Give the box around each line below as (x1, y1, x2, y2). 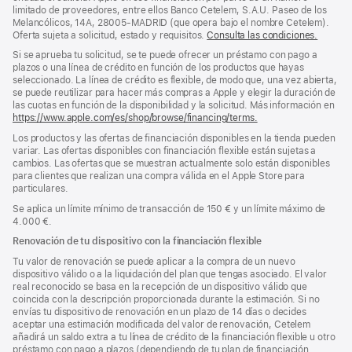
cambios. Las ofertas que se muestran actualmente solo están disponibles (13, 157, 330, 169)
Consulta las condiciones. (207, 29, 318, 41)
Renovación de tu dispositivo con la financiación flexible (13, 236, 262, 247)
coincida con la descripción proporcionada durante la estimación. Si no (13, 293, 320, 305)
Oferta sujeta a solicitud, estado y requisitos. (13, 29, 207, 41)
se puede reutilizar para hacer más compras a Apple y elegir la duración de (13, 87, 336, 99)
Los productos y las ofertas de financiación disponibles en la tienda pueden (13, 132, 336, 144)
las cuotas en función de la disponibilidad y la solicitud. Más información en (13, 100, 335, 112)
